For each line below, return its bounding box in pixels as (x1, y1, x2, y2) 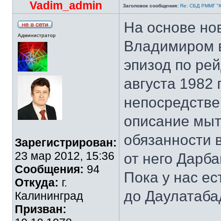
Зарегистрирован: (15, 136, 117, 149)
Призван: (15, 203, 67, 216)
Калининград (15, 189, 83, 202)
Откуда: (15, 176, 59, 189)
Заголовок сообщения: (123, 3, 179, 8)
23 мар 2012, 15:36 (15, 149, 114, 162)
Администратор (18, 33, 56, 38)
